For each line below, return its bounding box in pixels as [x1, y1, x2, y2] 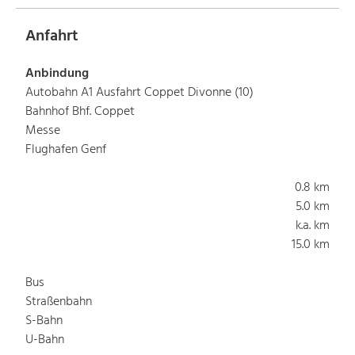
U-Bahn [25, 329, 64, 350]
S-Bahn [25, 310, 63, 331]
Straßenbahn [25, 291, 92, 312]
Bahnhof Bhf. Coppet [25, 101, 135, 122]
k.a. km [296, 215, 330, 236]
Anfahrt [25, 23, 78, 49]
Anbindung [25, 63, 89, 84]
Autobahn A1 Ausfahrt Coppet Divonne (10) [25, 82, 254, 103]
